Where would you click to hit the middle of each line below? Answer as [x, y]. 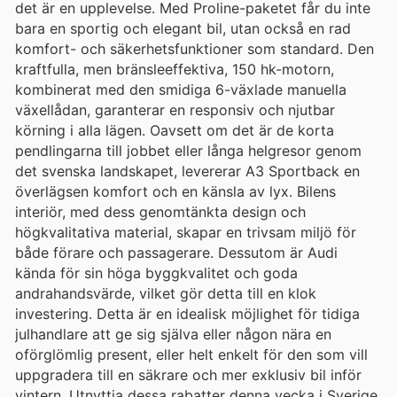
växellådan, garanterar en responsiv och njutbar [175, 110]
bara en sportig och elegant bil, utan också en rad [183, 29]
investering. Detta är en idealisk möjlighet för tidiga [187, 314]
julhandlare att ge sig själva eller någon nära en [173, 335]
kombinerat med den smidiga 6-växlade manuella [181, 90]
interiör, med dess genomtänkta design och [160, 212]
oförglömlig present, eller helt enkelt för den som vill [191, 355]
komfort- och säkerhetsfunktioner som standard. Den [195, 49]
